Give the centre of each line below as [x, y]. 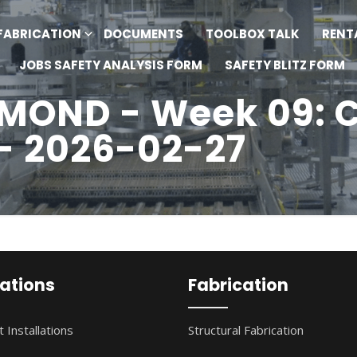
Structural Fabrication [246, 330]
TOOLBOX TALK [252, 33]
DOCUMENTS [143, 33]
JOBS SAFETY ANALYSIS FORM [110, 65]
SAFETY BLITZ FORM [284, 65]
